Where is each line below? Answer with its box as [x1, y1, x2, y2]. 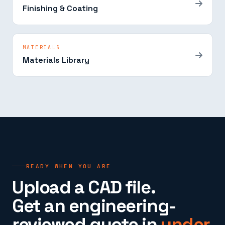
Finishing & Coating [23, 3, 98, 14]
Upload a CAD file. [12, 175, 156, 199]
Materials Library [23, 55, 89, 65]
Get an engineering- [12, 194, 176, 217]
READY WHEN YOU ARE [26, 162, 111, 170]
